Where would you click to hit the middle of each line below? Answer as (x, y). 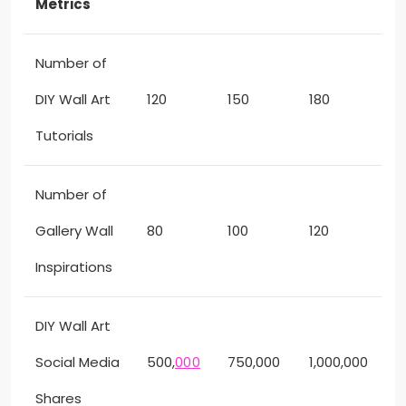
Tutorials (64, 136)
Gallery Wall (74, 231)
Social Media (77, 362)
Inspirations (74, 267)
